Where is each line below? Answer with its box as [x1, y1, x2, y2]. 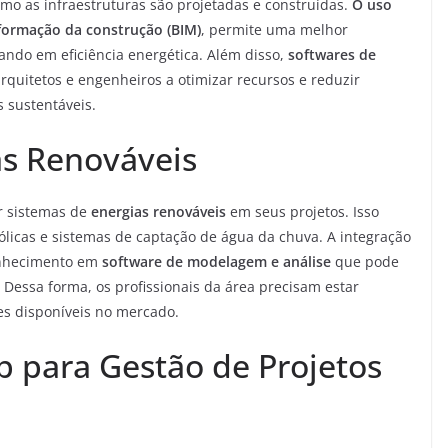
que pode [331, 252, 399, 271]
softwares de [288, 45, 376, 64]
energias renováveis [91, 202, 226, 221]
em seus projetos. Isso [226, 202, 379, 221]
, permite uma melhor [201, 20, 348, 39]
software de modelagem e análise [102, 252, 331, 271]
